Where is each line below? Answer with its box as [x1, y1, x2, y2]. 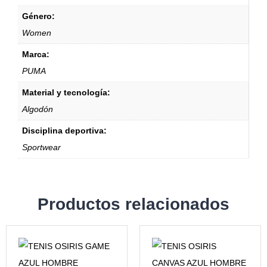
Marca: [22, 49, 49, 59]
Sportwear [22, 142, 61, 152]
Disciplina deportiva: [22, 125, 107, 135]
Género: [22, 11, 55, 21]
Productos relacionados [38, 195, 229, 214]
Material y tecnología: [22, 87, 110, 97]
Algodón [22, 104, 53, 114]
